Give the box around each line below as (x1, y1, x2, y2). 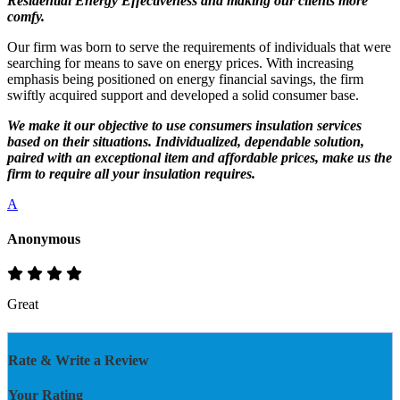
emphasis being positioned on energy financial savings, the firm (7, 71, 363, 87)
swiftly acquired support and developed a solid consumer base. (7, 87, 359, 103)
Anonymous (7, 230, 80, 246)
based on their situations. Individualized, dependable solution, (7, 133, 364, 149)
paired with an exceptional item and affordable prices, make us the (7, 149, 392, 165)
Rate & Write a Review (8, 352, 149, 368)
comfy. (7, 8, 45, 24)
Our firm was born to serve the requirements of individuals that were (7, 38, 391, 54)
